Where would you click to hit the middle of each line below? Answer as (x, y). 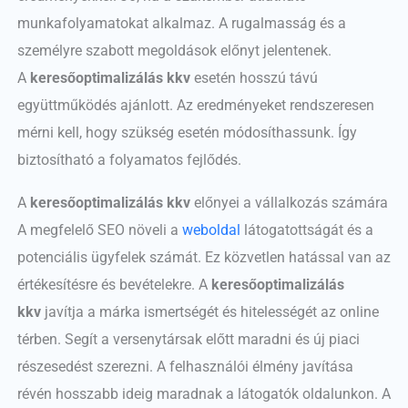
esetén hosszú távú (254, 78)
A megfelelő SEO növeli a (99, 229)
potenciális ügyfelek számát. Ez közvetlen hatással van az (204, 257)
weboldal (211, 229)
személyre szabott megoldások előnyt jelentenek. (174, 51)
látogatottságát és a (306, 229)
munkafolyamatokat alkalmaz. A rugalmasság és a (181, 24)
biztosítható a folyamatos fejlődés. (129, 160)
